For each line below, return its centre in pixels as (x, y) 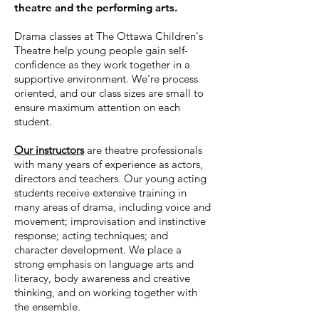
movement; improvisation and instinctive (110, 221)
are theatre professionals (143, 150)
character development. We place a (98, 250)
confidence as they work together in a (102, 64)
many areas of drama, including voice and (113, 207)
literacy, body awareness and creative (102, 278)
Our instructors (49, 150)
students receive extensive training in (100, 193)
